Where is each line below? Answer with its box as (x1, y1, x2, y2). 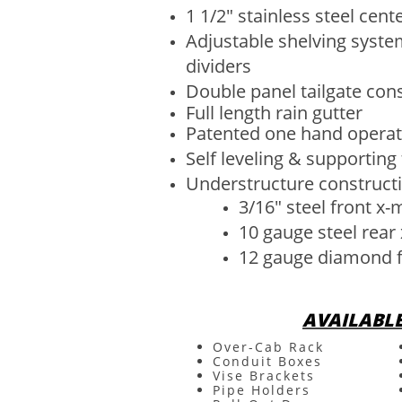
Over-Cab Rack (213, 338, 324, 355)
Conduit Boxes (213, 353, 322, 370)
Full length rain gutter (186, 100, 363, 125)
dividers (186, 54, 251, 78)
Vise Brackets (213, 367, 315, 384)
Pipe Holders (213, 381, 310, 398)
